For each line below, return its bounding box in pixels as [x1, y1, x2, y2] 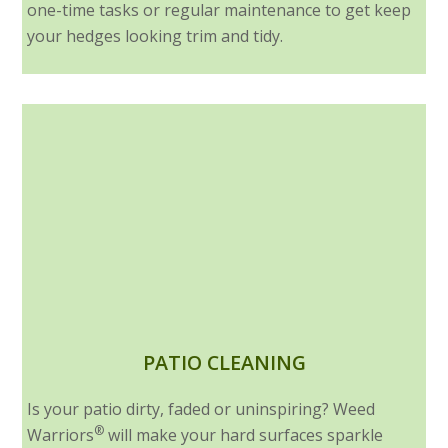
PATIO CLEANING [142, 349, 306, 377]
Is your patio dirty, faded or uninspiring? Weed [27, 398, 376, 421]
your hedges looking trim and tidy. [27, 25, 284, 48]
